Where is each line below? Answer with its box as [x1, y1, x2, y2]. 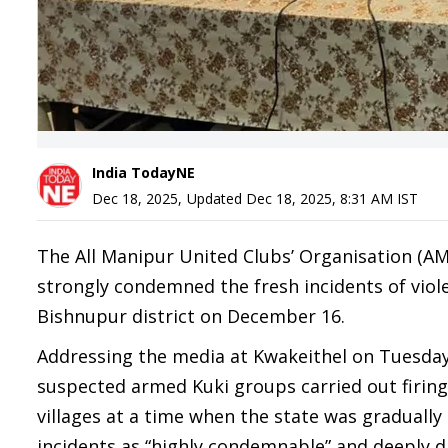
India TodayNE [92, 163, 195, 182]
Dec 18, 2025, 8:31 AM [246, 189, 393, 208]
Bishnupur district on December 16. [37, 304, 345, 328]
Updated [187, 189, 246, 208]
